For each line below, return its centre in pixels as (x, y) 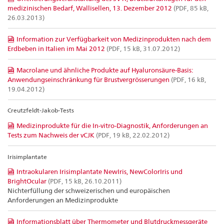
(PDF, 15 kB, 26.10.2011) (84, 181)
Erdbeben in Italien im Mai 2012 (56, 48)
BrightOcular (27, 181)
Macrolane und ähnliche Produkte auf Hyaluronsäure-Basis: (105, 70)
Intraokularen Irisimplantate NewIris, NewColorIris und (99, 171)
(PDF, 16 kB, (188, 79)
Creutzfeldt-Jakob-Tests (41, 110)
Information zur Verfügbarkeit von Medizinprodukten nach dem (114, 39)
